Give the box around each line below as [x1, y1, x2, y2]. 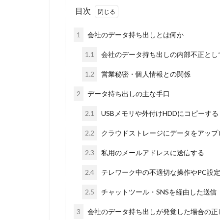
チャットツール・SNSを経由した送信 [100, 188, 217, 196]
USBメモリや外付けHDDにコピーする [100, 109, 219, 118]
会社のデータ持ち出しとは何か [86, 30, 184, 39]
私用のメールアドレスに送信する [100, 148, 204, 157]
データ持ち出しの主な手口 [86, 89, 170, 98]
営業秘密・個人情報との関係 [100, 70, 191, 79]
